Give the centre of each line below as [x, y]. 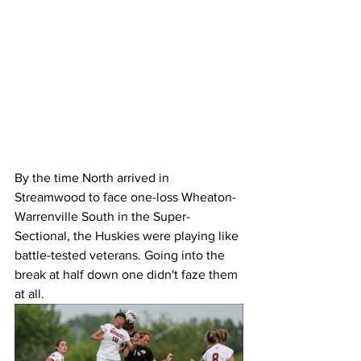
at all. [31, 294]
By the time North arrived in [93, 178]
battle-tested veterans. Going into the [121, 255]
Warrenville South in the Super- [102, 217]
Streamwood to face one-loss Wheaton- [125, 197]
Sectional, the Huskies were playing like [128, 236]
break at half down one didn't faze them [128, 275]
